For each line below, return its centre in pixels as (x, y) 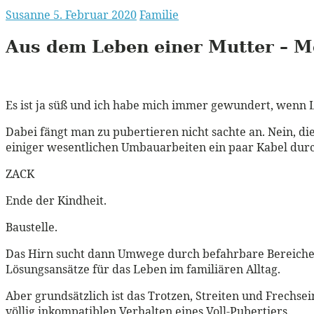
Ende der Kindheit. (56, 200)
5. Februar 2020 (95, 15)
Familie (159, 15)
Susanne (29, 15)
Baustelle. (32, 227)
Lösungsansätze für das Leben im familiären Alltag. (143, 269)
